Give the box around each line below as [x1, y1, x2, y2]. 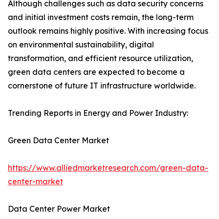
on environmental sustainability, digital [8, 40, 154, 50]
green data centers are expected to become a [8, 67, 185, 77]
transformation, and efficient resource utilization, [8, 53, 193, 64]
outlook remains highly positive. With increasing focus [8, 26, 208, 36]
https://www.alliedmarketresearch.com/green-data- [8, 163, 208, 173]
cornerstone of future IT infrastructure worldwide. [8, 81, 196, 91]
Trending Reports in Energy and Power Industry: [8, 108, 188, 118]
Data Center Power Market [8, 204, 110, 214]
